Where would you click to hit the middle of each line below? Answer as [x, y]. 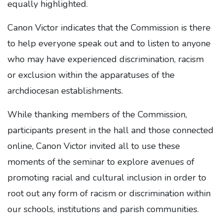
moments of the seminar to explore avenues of [101, 162]
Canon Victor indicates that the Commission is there [109, 28]
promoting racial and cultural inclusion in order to [107, 178]
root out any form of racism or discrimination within [109, 194]
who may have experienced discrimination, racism [106, 59]
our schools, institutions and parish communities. [103, 209]
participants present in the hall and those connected [110, 130]
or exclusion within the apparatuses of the [91, 75]
